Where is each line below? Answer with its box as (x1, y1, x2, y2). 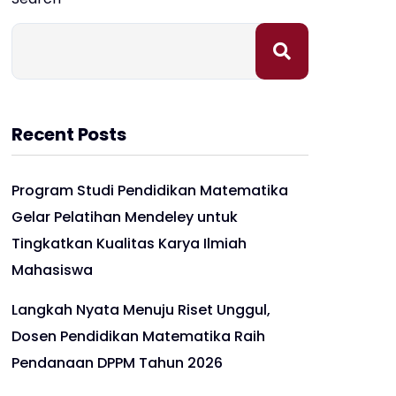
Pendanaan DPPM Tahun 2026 (11, 353, 223, 373)
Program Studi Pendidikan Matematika (11, 180, 288, 201)
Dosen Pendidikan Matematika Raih (11, 326, 265, 346)
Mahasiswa (11, 260, 93, 280)
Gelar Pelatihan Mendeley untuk (11, 207, 238, 227)
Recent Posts (11, 122, 126, 147)
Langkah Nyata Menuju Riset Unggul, (11, 300, 270, 320)
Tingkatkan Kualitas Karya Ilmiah (11, 233, 247, 254)
